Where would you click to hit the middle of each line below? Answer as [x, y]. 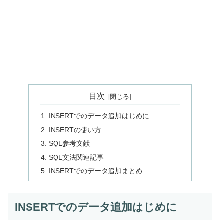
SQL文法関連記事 [76, 157]
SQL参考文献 [69, 143]
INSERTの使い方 [75, 129]
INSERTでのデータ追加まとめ [96, 171]
